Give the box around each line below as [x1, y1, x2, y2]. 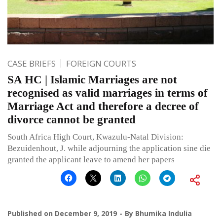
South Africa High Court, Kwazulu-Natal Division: [7, 132, 184, 142]
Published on [7, 209, 55, 219]
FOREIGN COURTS [66, 58, 136, 70]
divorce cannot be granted [7, 113, 136, 126]
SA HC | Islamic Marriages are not [7, 74, 177, 86]
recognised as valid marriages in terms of [7, 87, 208, 100]
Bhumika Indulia [135, 209, 192, 219]
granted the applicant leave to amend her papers [7, 155, 175, 165]
